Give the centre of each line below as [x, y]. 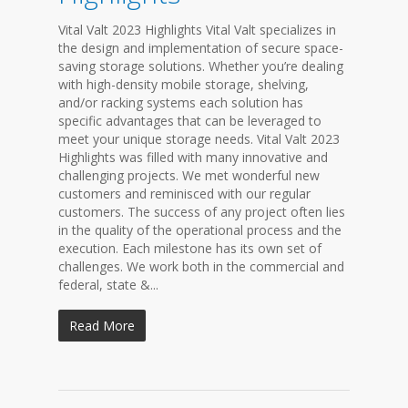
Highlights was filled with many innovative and [193, 157]
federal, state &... [108, 285]
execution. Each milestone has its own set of [190, 248]
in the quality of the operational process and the [200, 230]
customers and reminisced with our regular [184, 194]
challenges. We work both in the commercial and [201, 266]
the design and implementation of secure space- [201, 48]
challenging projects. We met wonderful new [189, 175]
